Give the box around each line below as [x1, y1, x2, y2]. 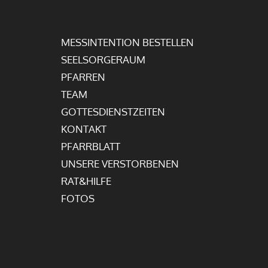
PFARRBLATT [61, 139, 120, 153]
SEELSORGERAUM [61, 53, 145, 66]
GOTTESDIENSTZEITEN [61, 105, 165, 118]
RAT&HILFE [61, 174, 111, 187]
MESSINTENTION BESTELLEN [61, 35, 194, 48]
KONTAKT [61, 122, 106, 135]
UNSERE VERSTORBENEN [61, 157, 179, 170]
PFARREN [61, 70, 105, 83]
